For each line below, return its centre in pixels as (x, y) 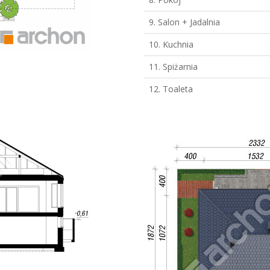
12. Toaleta (171, 89)
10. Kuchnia (171, 44)
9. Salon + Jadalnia (184, 22)
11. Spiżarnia (173, 66)
